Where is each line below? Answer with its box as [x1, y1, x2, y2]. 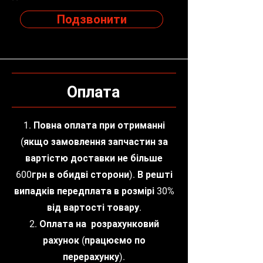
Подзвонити [56, 12, 127, 26]
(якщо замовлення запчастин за [20, 136, 168, 147]
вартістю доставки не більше [25, 153, 163, 164]
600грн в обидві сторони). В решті [15, 169, 173, 180]
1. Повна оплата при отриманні [23, 120, 165, 131]
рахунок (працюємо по [42, 235, 146, 246]
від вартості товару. [46, 202, 141, 213]
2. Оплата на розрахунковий [29, 218, 159, 230]
